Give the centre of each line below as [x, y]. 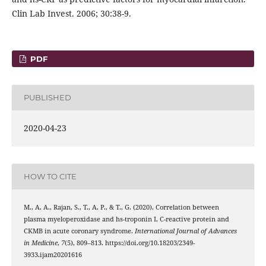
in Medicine [40, 243]
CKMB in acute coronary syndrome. [79, 231]
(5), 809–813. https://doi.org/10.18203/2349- [129, 243]
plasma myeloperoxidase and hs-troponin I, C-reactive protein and [126, 219]
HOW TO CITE [50, 177]
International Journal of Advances [186, 231]
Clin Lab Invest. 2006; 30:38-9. [71, 13]
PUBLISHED [47, 98]
